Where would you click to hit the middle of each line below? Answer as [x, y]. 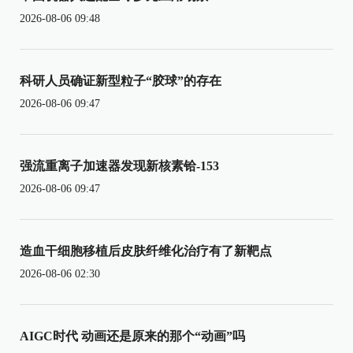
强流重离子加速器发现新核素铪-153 [119, 165]
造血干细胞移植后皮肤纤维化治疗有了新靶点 [146, 251]
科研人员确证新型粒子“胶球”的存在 [121, 80]
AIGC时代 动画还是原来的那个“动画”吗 [132, 336]
